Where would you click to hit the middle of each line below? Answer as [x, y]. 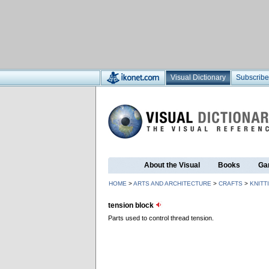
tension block [132, 205]
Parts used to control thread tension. [161, 218]
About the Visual [172, 165]
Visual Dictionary [198, 77]
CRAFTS [231, 183]
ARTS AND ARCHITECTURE [172, 183]
